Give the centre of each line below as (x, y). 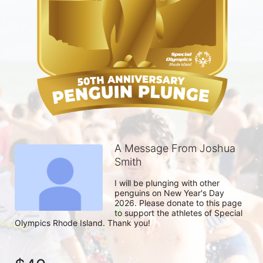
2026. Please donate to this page (178, 203)
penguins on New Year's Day (169, 193)
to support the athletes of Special (178, 213)
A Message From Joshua (175, 149)
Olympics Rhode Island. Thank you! (84, 223)
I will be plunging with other (167, 183)
